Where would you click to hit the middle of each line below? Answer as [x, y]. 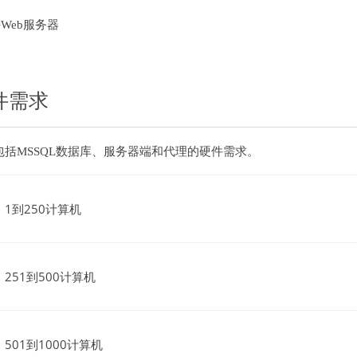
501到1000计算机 [54, 344]
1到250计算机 [43, 209]
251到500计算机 [50, 277]
